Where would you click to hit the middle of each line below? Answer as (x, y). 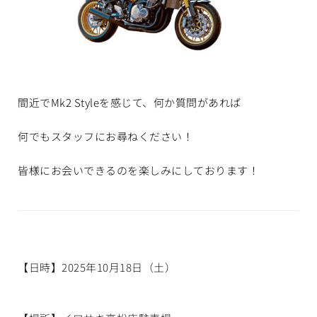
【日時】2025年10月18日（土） (97, 267)
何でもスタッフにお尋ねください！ (105, 136)
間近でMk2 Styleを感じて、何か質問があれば (129, 102)
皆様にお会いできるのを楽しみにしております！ (138, 170)
